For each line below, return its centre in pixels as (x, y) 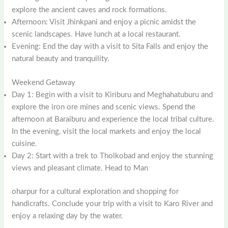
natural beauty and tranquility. (61, 59)
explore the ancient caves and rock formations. (90, 10)
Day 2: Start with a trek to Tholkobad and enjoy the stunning (113, 156)
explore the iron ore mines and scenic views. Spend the (104, 107)
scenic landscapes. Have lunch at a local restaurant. (96, 35)
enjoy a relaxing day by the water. (68, 216)
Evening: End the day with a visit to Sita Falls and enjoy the (110, 47)
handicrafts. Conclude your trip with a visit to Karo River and (112, 204)
